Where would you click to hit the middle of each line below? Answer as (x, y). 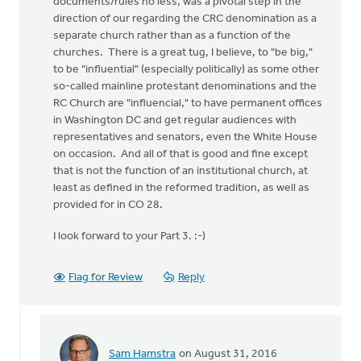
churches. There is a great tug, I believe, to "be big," (183, 53)
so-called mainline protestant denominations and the (185, 87)
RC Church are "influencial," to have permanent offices (188, 104)
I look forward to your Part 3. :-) (129, 237)
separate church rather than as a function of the (172, 36)
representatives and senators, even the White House (185, 137)
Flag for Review (106, 278)
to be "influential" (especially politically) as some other (186, 70)
